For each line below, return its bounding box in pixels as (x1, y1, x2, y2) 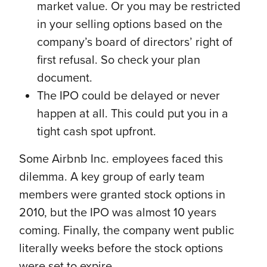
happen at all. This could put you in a (37, 106, 228, 121)
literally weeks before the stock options (19, 241, 223, 256)
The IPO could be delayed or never (37, 88, 220, 103)
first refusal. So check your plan (37, 52, 200, 67)
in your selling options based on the (37, 17, 222, 32)
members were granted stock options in (19, 187, 225, 202)
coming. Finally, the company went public (19, 223, 234, 238)
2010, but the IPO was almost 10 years (19, 205, 216, 220)
